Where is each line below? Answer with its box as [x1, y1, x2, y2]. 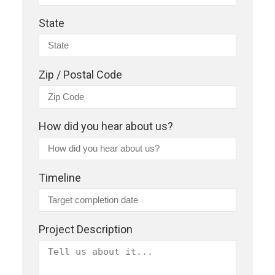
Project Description [39, 222, 133, 236]
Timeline [39, 171, 81, 184]
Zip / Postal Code [39, 68, 122, 81]
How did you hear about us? [39, 119, 173, 133]
